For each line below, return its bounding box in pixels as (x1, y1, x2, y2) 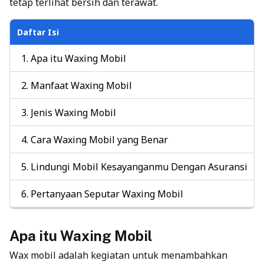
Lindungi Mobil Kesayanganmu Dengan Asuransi (31, 160, 247, 173)
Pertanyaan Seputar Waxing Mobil (31, 187, 183, 200)
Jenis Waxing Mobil (31, 105, 116, 119)
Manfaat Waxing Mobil (31, 78, 132, 92)
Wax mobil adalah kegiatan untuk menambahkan (9, 248, 227, 262)
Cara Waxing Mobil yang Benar (31, 133, 168, 146)
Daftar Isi (17, 26, 59, 38)
